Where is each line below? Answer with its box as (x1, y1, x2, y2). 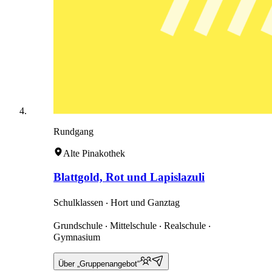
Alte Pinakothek (63, 148, 125, 159)
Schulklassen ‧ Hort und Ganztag (53, 197, 180, 208)
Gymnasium (53, 231, 100, 242)
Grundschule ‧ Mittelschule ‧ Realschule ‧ (53, 220, 211, 231)
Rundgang (53, 126, 93, 137)
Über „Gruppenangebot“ (58, 259, 140, 268)
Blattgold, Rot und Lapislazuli (53, 171, 205, 184)
